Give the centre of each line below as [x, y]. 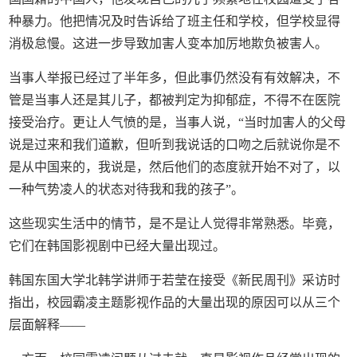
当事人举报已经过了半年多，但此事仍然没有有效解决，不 [175, 77]
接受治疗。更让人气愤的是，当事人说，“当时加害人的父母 [178, 122]
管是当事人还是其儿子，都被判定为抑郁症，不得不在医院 [175, 100]
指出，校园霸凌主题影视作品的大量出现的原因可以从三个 [175, 302]
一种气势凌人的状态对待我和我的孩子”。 [127, 189]
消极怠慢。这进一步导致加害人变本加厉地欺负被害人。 [169, 43]
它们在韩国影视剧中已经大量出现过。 [118, 245]
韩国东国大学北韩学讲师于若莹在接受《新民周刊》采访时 [175, 280]
